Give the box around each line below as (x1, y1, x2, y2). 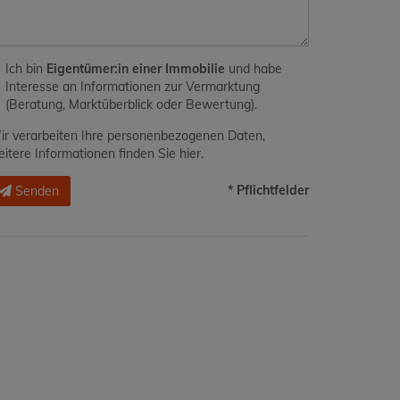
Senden (15, 183, 59, 199)
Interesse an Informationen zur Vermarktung (5, 79, 260, 95)
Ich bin (5, 61, 46, 77)
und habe (225, 61, 282, 77)
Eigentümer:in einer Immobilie (46, 61, 225, 77)
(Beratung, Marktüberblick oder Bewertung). (5, 96, 257, 112)
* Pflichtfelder (228, 182, 309, 198)
